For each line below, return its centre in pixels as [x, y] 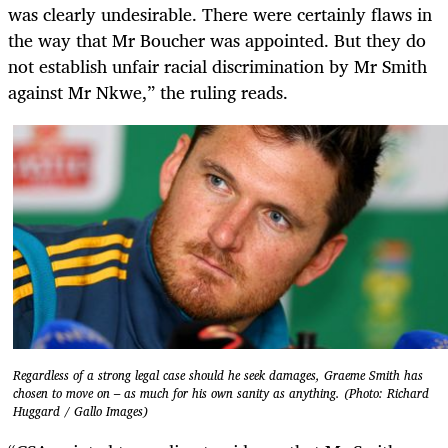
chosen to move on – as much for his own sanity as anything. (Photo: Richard [221, 394]
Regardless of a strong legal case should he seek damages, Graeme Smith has [218, 376]
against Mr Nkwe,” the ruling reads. [148, 91]
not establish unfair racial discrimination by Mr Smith [217, 65]
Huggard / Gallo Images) [80, 412]
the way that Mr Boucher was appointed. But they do [217, 39]
